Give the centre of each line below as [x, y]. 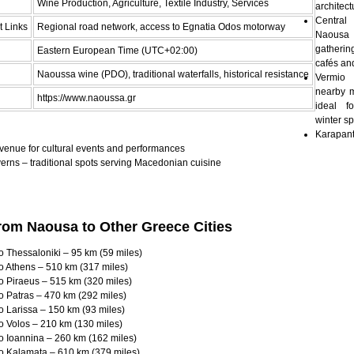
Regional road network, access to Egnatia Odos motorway [161, 26]
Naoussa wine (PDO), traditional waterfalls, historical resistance [173, 74]
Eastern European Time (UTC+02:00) [117, 50]
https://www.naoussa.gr [87, 98]
